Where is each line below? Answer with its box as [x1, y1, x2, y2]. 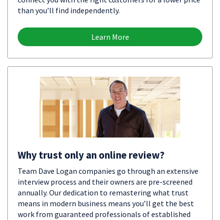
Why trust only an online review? [18, 148, 165, 162]
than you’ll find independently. [18, 5, 120, 15]
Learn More [91, 32, 129, 42]
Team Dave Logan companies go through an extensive [18, 166, 198, 176]
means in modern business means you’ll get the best [18, 198, 194, 208]
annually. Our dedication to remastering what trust [18, 188, 189, 197]
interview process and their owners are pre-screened [18, 177, 192, 187]
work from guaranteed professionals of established [18, 209, 191, 219]
